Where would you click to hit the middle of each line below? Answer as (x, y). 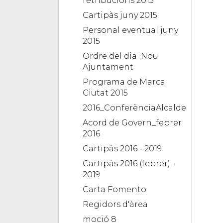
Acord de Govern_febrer (132, 122)
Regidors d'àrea (115, 204)
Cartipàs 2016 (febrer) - (129, 163)
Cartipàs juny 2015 (120, 15)
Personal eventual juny (130, 30)
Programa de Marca (124, 82)
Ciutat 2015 (105, 93)
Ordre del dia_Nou (120, 56)
